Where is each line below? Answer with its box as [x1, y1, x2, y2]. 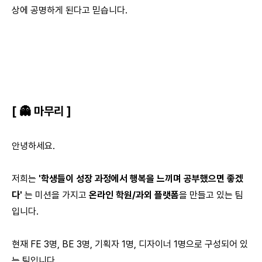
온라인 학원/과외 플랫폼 [89, 189, 179, 201]
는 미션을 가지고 [22, 189, 89, 201]
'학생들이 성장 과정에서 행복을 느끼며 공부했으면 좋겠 [36, 173, 243, 184]
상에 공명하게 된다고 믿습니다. [12, 4, 127, 16]
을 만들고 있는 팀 [179, 189, 243, 201]
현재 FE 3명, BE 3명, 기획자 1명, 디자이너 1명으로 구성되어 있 [12, 238, 248, 250]
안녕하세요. [12, 140, 55, 151]
